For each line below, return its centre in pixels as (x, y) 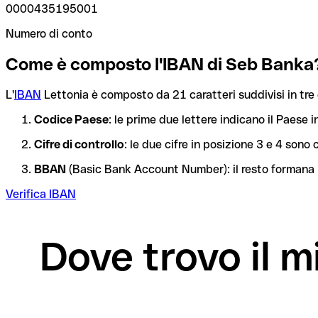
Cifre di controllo (79, 144)
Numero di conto (49, 33)
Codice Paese (71, 119)
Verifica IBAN (41, 194)
